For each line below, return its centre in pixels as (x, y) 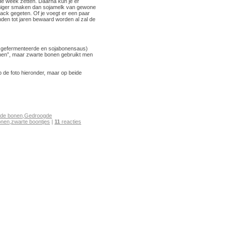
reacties (71, 121)
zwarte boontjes (31, 121)
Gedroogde (38, 115)
